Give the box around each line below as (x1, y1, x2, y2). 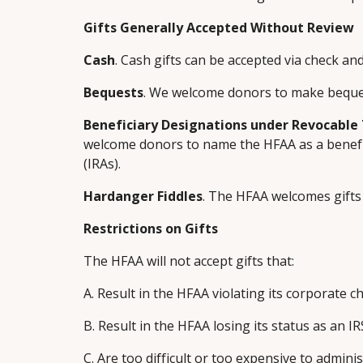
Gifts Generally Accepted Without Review (83, 19, 354, 36)
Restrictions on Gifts (83, 220, 218, 237)
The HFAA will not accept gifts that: (83, 252, 294, 270)
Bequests (83, 83, 143, 101)
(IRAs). (83, 155, 121, 173)
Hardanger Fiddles (83, 187, 203, 205)
